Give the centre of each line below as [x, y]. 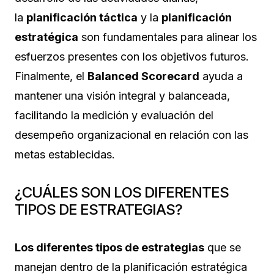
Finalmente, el [51, 76]
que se [223, 247]
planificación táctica [82, 17]
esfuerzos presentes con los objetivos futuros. [132, 56]
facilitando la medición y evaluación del [114, 115]
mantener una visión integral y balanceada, [122, 95]
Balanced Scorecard [143, 76]
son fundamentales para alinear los [168, 37]
